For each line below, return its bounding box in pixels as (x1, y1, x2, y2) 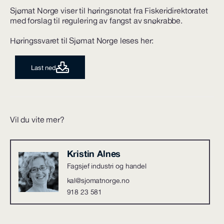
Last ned (31, 63, 56, 71)
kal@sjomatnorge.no (66, 176, 129, 184)
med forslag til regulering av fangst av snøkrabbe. (10, 16, 182, 25)
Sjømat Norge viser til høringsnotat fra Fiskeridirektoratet (10, 6, 208, 15)
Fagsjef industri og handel (66, 161, 146, 170)
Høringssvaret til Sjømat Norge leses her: (10, 36, 154, 45)
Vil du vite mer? (10, 115, 64, 124)
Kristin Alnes (66, 147, 121, 159)
